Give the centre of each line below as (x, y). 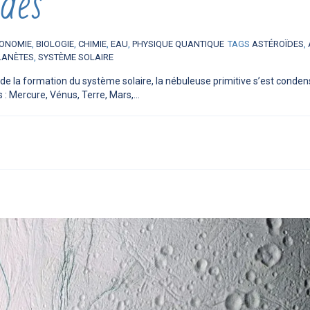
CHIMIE (92, 44)
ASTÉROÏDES (278, 44)
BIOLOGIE (55, 44)
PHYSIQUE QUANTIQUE (178, 44)
